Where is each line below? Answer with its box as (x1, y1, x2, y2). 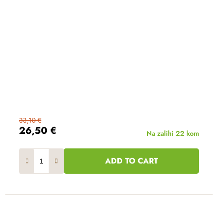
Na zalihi (146, 128, 176, 138)
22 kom (176, 128, 199, 138)
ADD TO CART (105, 155, 158, 166)
